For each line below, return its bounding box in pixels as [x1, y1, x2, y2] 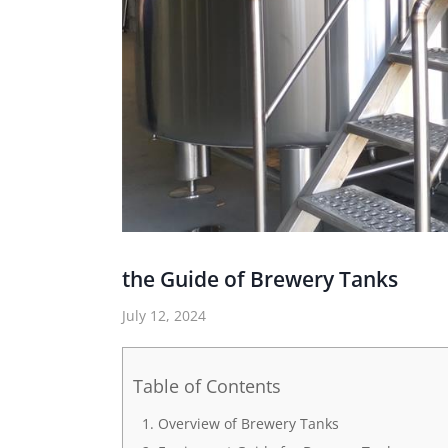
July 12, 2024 [122, 306, 206, 325]
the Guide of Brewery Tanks [122, 264, 398, 293]
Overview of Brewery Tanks [157, 414, 339, 433]
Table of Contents [133, 374, 281, 398]
